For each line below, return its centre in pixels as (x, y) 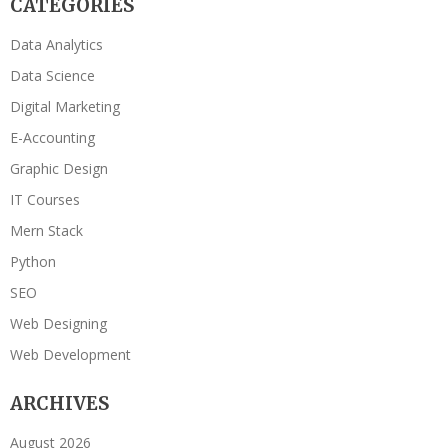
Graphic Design (59, 168)
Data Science (52, 75)
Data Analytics (56, 44)
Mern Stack (46, 230)
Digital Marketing (65, 106)
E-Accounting (52, 137)
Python (33, 261)
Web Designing (58, 323)
